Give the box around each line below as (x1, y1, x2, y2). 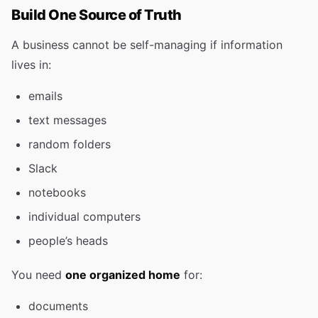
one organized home (65, 268, 180, 282)
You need (11, 268, 65, 282)
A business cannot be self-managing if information (11, 38, 283, 52)
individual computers (28, 209, 141, 224)
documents (28, 299, 88, 313)
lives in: (11, 57, 51, 72)
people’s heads (28, 234, 108, 248)
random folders (28, 137, 111, 151)
